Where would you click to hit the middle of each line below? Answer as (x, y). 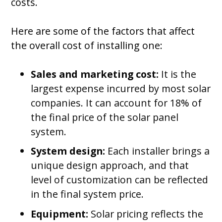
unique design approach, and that (110, 166)
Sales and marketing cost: (96, 74)
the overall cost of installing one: (87, 45)
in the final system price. (87, 194)
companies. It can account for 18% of (116, 103)
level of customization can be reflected (120, 180)
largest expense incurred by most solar (121, 88)
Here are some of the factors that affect (103, 31)
